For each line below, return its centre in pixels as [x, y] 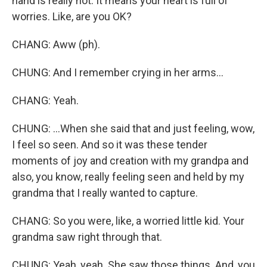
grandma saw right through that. [87, 237]
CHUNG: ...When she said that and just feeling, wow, [133, 128]
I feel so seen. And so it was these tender [110, 145]
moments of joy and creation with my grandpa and [130, 161]
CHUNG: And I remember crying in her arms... [118, 72]
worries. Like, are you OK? [72, 16]
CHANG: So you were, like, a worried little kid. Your [128, 221]
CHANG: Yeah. [45, 100]
